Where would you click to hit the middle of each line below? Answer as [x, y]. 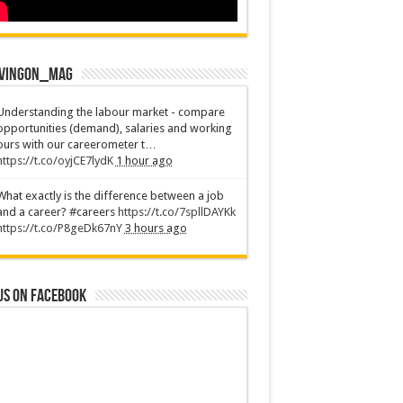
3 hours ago [156, 228]
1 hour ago [144, 161]
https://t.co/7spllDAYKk [176, 212]
